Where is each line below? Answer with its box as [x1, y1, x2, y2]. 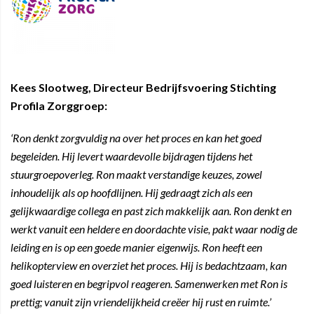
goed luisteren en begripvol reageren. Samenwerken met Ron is [11, 277, 287, 290]
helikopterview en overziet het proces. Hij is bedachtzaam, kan [11, 259, 287, 272]
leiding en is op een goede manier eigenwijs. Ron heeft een [11, 240, 262, 254]
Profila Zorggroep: [11, 99, 107, 112]
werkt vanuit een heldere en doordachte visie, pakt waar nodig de [11, 222, 297, 235]
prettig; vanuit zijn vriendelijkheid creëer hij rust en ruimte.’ [11, 295, 271, 308]
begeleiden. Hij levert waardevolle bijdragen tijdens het [11, 149, 252, 163]
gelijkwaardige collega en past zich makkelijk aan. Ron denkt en [11, 204, 292, 217]
